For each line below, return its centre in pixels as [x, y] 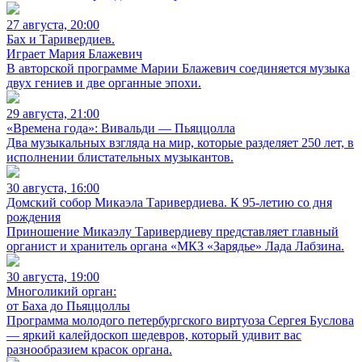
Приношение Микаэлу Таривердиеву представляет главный [173, 232]
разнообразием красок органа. [89, 349]
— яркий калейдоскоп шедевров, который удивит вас [154, 335]
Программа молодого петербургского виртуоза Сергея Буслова [180, 320]
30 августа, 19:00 [53, 277]
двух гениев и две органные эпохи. [104, 83]
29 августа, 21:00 [53, 114]
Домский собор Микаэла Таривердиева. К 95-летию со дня [169, 202]
